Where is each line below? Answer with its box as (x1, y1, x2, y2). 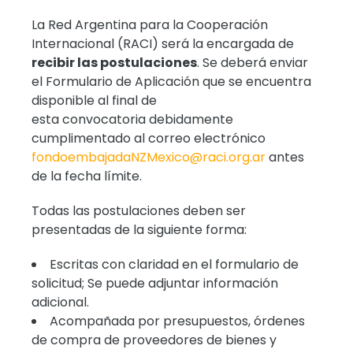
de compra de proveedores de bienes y (32, 330, 277, 349)
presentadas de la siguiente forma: (32, 220, 247, 239)
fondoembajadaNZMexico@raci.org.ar (32, 147, 266, 166)
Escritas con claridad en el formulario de (50, 255, 299, 273)
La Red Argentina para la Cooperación (32, 15, 269, 34)
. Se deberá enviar (197, 53, 309, 72)
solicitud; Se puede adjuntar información (32, 273, 279, 292)
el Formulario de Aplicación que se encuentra (32, 72, 312, 91)
